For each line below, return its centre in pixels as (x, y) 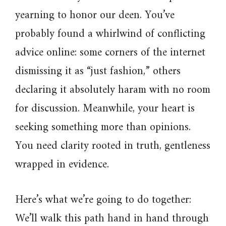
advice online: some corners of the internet (110, 53)
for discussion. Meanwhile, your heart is (105, 109)
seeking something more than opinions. (103, 127)
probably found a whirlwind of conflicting (110, 34)
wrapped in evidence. (62, 165)
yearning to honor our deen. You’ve (95, 15)
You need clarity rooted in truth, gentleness (113, 146)
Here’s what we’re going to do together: (103, 200)
